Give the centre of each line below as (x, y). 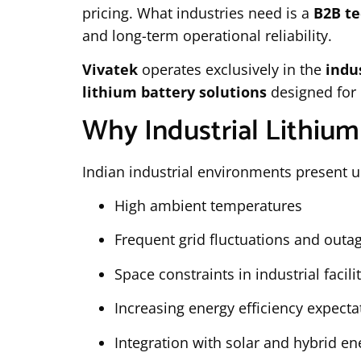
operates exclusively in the (232, 70)
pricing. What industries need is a (198, 12)
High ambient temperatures (208, 205)
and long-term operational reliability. (207, 35)
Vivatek (110, 70)
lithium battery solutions (174, 92)
